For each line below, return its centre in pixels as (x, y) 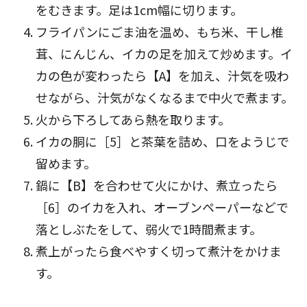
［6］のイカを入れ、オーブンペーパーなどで (162, 207)
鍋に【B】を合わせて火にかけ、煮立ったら (157, 185)
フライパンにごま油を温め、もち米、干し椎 (159, 32)
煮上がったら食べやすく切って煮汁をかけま (159, 251)
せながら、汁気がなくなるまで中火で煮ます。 (164, 97)
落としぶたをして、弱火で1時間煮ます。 (149, 229)
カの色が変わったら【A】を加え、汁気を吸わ (162, 75)
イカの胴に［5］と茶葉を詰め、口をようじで (162, 141)
